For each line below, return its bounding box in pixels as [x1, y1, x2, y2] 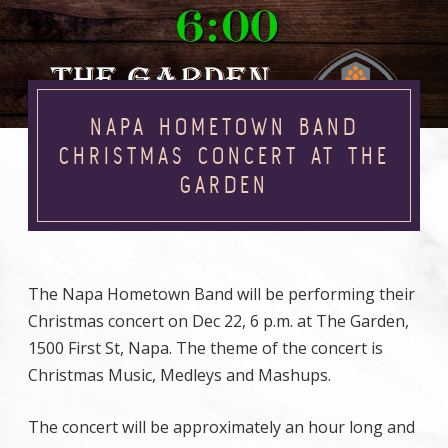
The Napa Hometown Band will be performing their [28, 283, 415, 305]
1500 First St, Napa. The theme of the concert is [28, 337, 383, 359]
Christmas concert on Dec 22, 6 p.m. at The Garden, [28, 310, 409, 332]
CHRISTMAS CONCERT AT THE [58, 142, 390, 169]
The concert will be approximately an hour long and [28, 416, 415, 438]
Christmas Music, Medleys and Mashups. [28, 364, 331, 386]
